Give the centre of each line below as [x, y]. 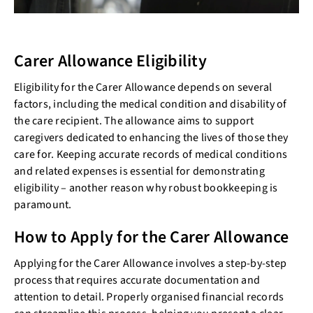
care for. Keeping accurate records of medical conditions [151, 155]
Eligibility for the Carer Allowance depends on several [143, 88]
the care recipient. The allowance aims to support [134, 121]
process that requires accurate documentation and [137, 281]
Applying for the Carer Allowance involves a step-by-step [150, 264]
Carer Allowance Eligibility [112, 61]
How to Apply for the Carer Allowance [153, 238]
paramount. [44, 205]
